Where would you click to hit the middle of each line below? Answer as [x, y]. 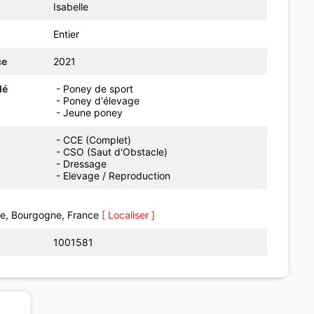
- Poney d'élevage [98, 100]
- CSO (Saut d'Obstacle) [115, 151]
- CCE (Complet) [97, 139]
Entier [67, 34]
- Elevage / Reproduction [116, 175]
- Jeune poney [90, 112]
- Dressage [84, 163]
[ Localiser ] [128, 214]
